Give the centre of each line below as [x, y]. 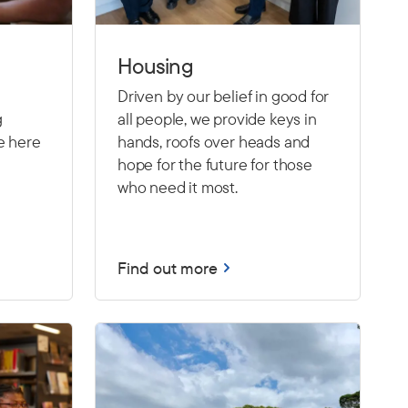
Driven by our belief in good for [224, 96]
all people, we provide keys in [217, 118]
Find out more [168, 268]
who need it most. [178, 187]
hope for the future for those [215, 164]
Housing [155, 65]
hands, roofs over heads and [214, 141]
